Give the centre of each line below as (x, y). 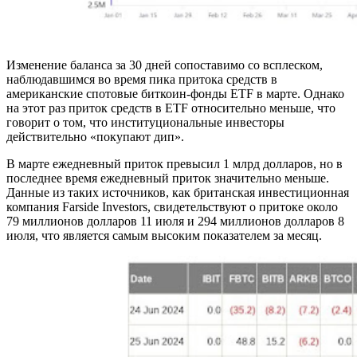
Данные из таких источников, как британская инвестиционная (178, 192)
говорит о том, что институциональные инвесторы (145, 122)
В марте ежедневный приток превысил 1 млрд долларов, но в (175, 163)
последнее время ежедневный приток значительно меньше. (168, 178)
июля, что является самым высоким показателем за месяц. (164, 235)
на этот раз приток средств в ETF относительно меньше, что (171, 108)
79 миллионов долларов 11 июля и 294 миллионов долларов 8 (175, 221)
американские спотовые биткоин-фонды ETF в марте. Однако (175, 93)
